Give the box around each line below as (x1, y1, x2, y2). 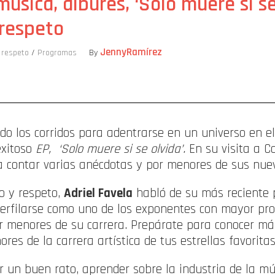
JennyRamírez (100, 45, 162, 60)
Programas (37, 47, 77, 59)
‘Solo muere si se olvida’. (58, 140, 185, 157)
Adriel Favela (64, 184, 133, 201)
